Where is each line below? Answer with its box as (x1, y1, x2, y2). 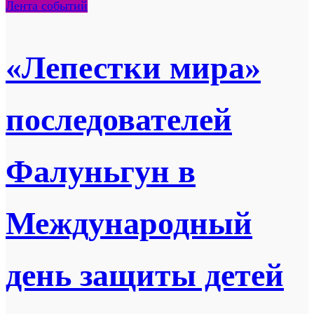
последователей (6, 102, 232, 138)
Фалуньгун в (6, 153, 196, 190)
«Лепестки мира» (6, 50, 261, 86)
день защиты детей (6, 257, 284, 294)
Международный (6, 205, 252, 242)
